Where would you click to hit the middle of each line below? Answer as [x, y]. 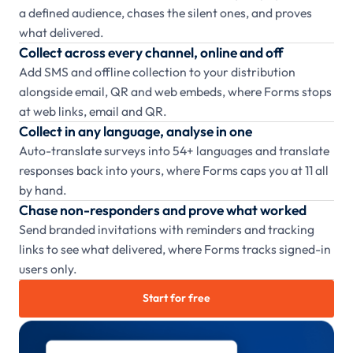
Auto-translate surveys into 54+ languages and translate [174, 151]
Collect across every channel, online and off [151, 53]
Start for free [176, 298]
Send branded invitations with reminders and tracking [167, 230]
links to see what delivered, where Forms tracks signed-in [175, 249]
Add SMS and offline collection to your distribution [157, 72]
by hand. [43, 190]
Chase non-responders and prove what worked [163, 210]
